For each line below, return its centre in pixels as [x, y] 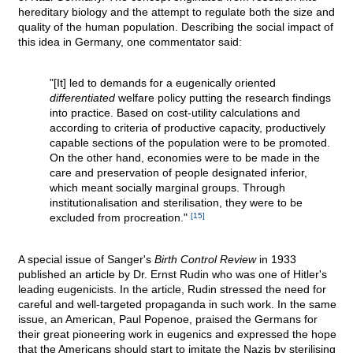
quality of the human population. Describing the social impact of [176, 27]
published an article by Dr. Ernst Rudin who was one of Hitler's [173, 275]
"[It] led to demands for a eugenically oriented [163, 83]
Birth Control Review [205, 260]
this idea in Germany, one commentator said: [130, 42]
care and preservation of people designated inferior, [178, 173]
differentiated [82, 98]
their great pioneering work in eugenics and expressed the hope [177, 334]
